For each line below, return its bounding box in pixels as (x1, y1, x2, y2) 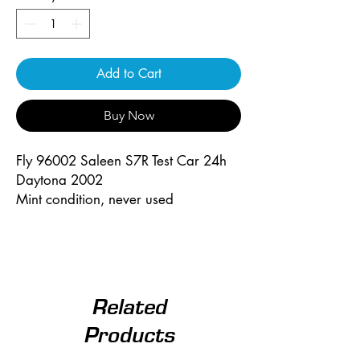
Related (91, 293, 166, 319)
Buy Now (103, 107, 154, 123)
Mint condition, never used (16, 190, 178, 208)
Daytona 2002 (16, 170, 103, 189)
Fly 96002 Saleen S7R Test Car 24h (16, 151, 227, 170)
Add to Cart (96, 64, 162, 82)
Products (83, 321, 174, 347)
